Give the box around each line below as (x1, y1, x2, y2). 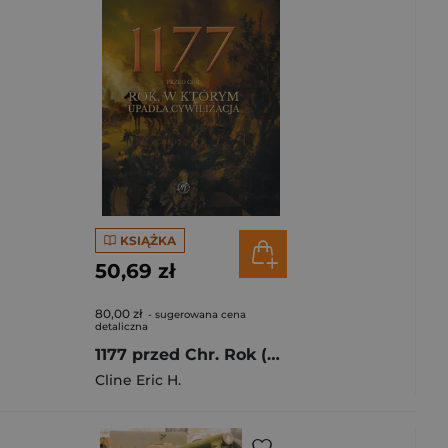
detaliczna (95, 320, 148, 333)
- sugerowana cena (145, 308, 246, 321)
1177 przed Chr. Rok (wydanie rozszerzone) (267, 345, 280, 364)
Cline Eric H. (95, 371, 181, 389)
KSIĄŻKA (119, 232, 176, 248)
